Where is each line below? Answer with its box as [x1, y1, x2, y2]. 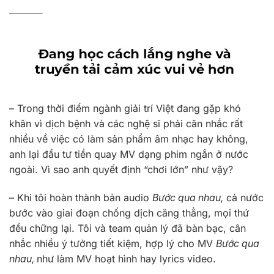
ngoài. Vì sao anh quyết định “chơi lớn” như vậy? [9, 163, 233, 176]
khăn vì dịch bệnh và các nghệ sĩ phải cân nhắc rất [9, 117, 243, 130]
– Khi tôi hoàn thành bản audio [9, 191, 152, 204]
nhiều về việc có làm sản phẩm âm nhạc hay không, [9, 133, 248, 146]
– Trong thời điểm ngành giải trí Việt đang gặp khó [9, 102, 241, 115]
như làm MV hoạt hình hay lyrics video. [37, 252, 216, 265]
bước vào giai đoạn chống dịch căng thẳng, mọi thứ [9, 206, 249, 219]
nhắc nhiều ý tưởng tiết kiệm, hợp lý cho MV [9, 237, 216, 250]
